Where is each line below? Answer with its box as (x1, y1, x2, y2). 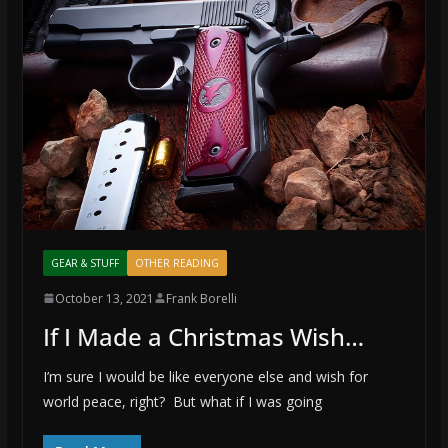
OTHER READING (134, 255, 219, 270)
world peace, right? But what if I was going (42, 391, 322, 411)
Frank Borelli (165, 289, 237, 307)
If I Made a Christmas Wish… (42, 319, 364, 353)
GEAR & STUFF (50, 255, 119, 270)
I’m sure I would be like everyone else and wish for (42, 366, 368, 386)
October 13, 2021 (54, 289, 154, 307)
